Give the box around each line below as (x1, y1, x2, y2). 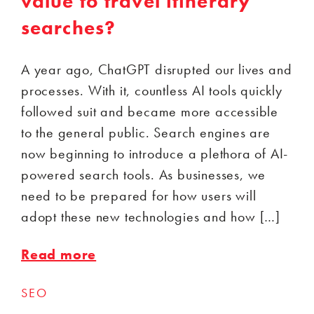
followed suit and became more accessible (21, 102, 278, 121)
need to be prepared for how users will (21, 186, 257, 205)
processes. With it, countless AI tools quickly (21, 81, 282, 100)
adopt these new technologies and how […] (21, 207, 280, 226)
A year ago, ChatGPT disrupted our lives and (21, 60, 292, 79)
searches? (21, 15, 116, 41)
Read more (21, 245, 97, 264)
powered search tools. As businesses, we (21, 165, 266, 184)
